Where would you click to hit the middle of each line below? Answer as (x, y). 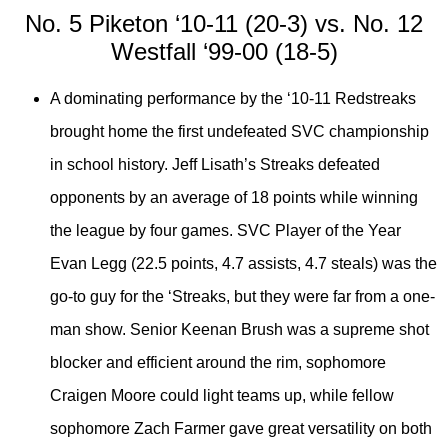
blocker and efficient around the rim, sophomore (218, 363)
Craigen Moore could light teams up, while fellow (222, 396)
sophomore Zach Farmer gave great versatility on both (241, 429)
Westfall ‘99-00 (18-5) (224, 52)
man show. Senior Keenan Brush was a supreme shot (239, 330)
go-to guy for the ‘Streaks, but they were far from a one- (242, 297)
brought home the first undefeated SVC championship (239, 132)
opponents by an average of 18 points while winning (234, 198)
